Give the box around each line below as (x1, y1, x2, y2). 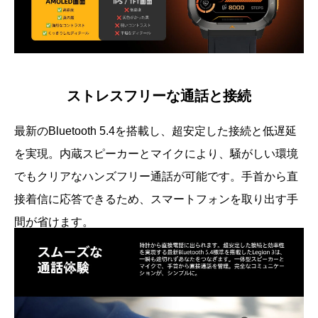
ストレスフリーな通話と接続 (67, 87, 251, 104)
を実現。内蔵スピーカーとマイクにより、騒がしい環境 (14, 147, 298, 160)
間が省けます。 (14, 215, 94, 228)
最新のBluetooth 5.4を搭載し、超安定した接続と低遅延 (14, 124, 297, 137)
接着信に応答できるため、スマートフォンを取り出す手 (14, 192, 298, 205)
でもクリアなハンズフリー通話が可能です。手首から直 (14, 170, 298, 182)
